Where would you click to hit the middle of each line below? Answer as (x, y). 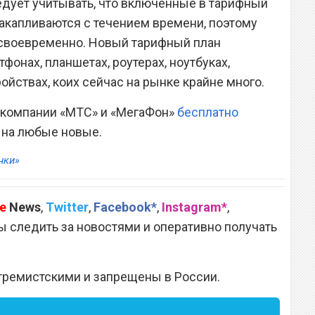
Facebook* (125, 207)
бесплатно (208, 112)
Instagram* (194, 207)
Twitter (67, 207)
